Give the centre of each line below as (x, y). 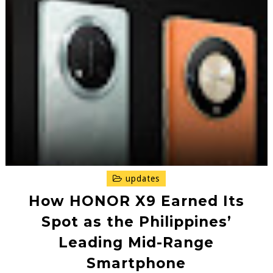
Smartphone (136, 263)
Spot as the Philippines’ (136, 222)
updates (141, 178)
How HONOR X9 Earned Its (136, 201)
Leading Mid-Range (136, 242)
